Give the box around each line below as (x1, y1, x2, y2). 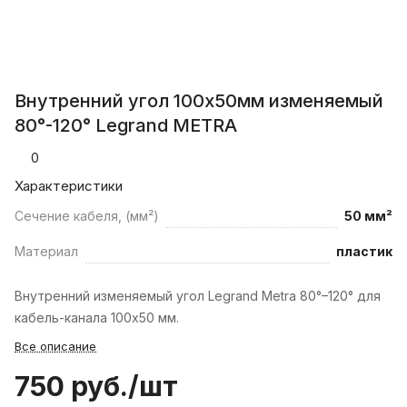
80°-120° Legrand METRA (15, 114, 237, 137)
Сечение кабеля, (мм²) (15, 208, 159, 224)
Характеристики (15, 177, 123, 195)
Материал (15, 243, 78, 260)
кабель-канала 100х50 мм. (15, 310, 179, 326)
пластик (336, 243, 392, 260)
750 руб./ (15, 370, 139, 403)
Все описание (15, 339, 96, 354)
